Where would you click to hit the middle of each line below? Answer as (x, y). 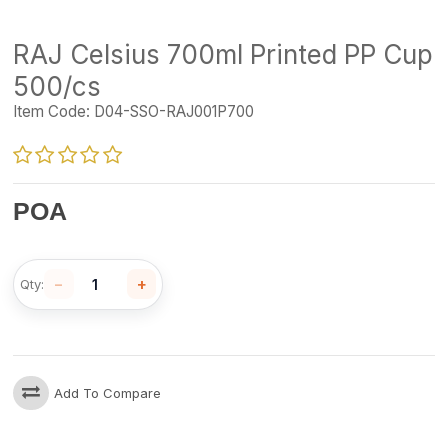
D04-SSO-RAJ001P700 (172, 112)
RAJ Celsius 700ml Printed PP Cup (223, 55)
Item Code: (52, 112)
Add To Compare (108, 392)
